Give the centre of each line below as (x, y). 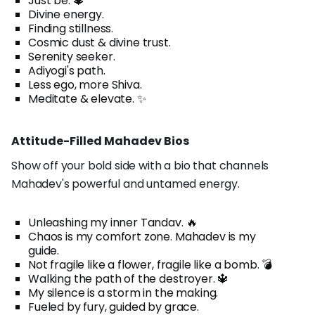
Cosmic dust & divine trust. (99, 42)
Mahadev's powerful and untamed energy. (126, 184)
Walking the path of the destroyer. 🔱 (129, 278)
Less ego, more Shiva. (85, 84)
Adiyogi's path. (67, 70)
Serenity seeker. (72, 56)
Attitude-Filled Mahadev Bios (100, 141)
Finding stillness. (71, 28)
